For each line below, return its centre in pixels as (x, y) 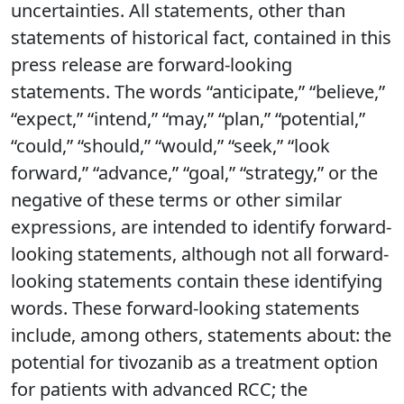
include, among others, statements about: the (201, 335)
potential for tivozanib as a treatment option (194, 363)
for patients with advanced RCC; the (159, 390)
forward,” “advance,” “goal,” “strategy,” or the (194, 173)
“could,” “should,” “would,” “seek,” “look (170, 146)
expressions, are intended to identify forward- (201, 227)
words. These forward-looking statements (185, 308)
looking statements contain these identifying (197, 281)
